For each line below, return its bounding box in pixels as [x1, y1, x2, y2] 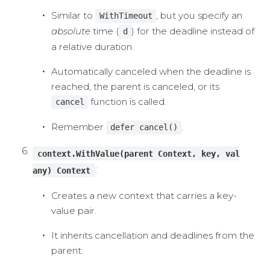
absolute [51, 25, 90, 37]
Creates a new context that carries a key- [51, 190, 237, 202]
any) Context [33, 165, 91, 175]
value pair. [51, 205, 96, 217]
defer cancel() [110, 122, 178, 133]
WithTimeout [99, 11, 152, 21]
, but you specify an [156, 10, 243, 22]
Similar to [51, 10, 95, 22]
